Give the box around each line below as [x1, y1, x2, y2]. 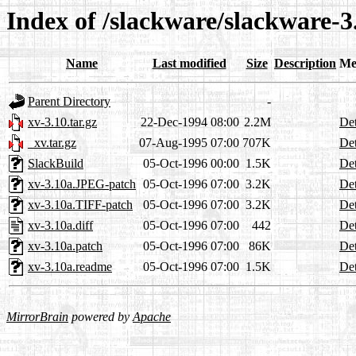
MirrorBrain [6, 310, 68, 324]
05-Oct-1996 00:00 [143, 157, 239, 171]
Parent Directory [28, 95, 110, 109]
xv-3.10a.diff [28, 219, 93, 233]
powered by [68, 310, 133, 324]
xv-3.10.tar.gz [28, 115, 97, 130]
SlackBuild [28, 157, 83, 171]
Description [274, 56, 336, 71]
